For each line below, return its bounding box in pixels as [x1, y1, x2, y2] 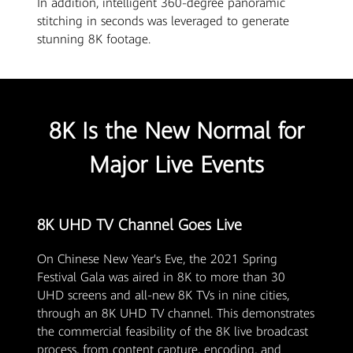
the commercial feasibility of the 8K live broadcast [37, 325, 309, 340]
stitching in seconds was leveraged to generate [37, 13, 290, 28]
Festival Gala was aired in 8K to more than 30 [37, 270, 286, 285]
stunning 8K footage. [37, 32, 151, 46]
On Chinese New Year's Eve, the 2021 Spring [37, 252, 278, 267]
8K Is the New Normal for [49, 117, 304, 144]
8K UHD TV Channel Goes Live [37, 216, 243, 235]
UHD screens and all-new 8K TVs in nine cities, [37, 288, 290, 303]
